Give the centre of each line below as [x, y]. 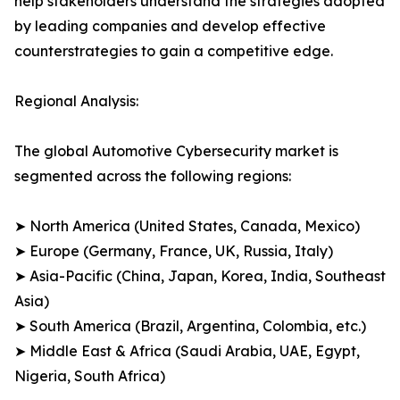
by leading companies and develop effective [170, 26]
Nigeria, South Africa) [90, 376]
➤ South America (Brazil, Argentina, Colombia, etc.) [190, 326]
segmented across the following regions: [153, 176]
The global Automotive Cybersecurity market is [176, 151]
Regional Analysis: [76, 101]
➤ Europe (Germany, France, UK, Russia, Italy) [174, 251]
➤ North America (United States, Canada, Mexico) [187, 226]
